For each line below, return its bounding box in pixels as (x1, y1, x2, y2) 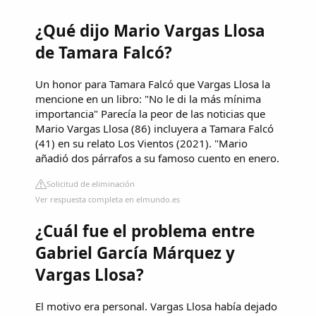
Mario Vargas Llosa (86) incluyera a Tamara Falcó (35, 121, 274, 135)
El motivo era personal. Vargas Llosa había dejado (35, 298, 277, 313)
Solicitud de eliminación (47, 178, 135, 189)
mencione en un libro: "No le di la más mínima (35, 91, 261, 106)
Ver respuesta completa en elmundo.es (35, 193, 180, 205)
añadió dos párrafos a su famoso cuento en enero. (35, 150, 279, 165)
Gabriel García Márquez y (35, 242, 235, 265)
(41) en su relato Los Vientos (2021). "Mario (35, 135, 248, 150)
